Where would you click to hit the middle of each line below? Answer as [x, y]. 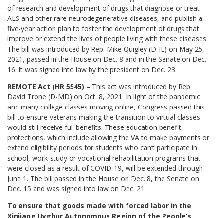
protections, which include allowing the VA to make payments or [109, 138]
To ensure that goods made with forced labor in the [100, 206]
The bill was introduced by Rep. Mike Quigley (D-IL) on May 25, [106, 49]
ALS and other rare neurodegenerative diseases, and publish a [105, 18]
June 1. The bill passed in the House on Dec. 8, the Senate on [103, 179]
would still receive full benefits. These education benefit [94, 127]
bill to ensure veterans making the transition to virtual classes [104, 117]
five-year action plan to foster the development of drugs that [103, 29]
